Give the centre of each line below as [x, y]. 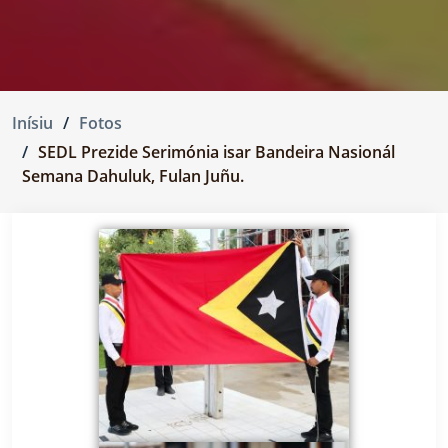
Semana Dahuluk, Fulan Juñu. [133, 176]
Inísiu [32, 123]
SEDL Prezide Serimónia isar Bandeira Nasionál [216, 152]
